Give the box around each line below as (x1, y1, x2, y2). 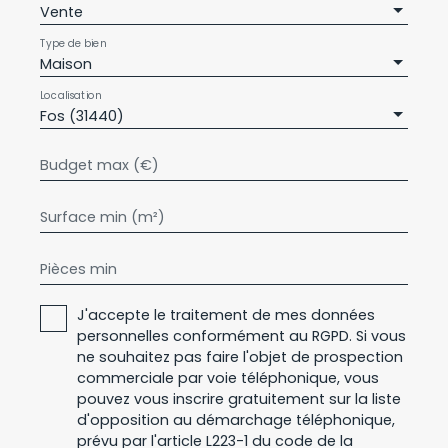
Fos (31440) (40, 106, 124, 127)
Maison (40, 54, 92, 75)
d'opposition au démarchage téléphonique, (77, 410, 395, 431)
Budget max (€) (40, 155, 159, 176)
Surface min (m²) (40, 207, 165, 228)
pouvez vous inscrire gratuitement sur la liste (77, 389, 401, 410)
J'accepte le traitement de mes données (77, 305, 375, 326)
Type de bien (40, 37, 106, 52)
